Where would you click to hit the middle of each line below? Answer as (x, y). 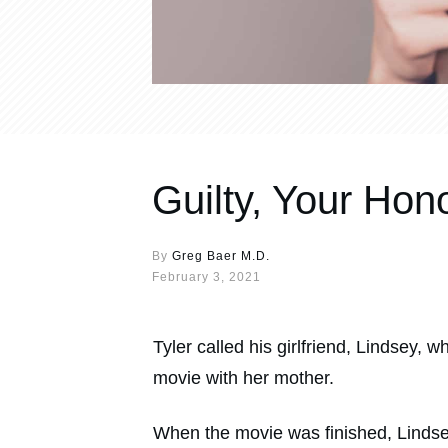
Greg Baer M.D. (221, 256)
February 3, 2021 (206, 277)
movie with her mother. (243, 377)
